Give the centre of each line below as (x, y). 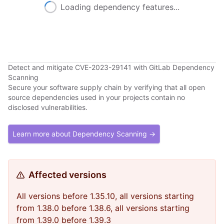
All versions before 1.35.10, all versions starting (105, 196)
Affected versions (67, 175)
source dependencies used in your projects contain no (96, 97)
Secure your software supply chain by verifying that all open (106, 87)
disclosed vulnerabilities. (48, 107)
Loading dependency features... (120, 7)
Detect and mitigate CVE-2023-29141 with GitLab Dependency (111, 67)
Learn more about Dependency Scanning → (84, 134)
